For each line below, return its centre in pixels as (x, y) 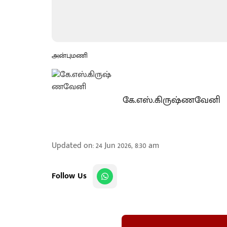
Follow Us (69, 176)
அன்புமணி (70, 55)
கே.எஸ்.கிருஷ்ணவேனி (172, 100)
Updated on (72, 146)
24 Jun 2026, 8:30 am (127, 146)
